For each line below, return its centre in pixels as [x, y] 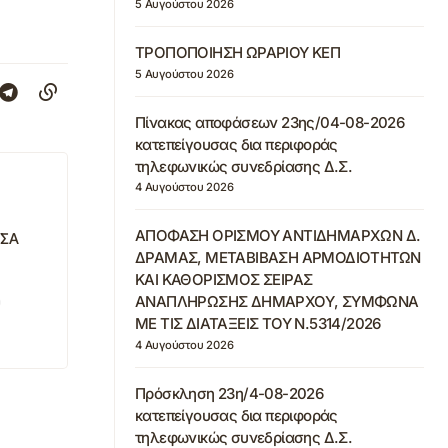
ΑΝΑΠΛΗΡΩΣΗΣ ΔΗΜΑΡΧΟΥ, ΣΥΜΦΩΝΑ [277, 302]
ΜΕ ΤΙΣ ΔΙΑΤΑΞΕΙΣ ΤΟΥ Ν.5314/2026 [258, 324]
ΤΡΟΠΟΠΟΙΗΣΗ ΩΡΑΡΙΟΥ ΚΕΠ [238, 52]
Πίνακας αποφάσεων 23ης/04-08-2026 [270, 122]
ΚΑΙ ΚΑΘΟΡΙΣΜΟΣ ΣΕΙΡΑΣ [224, 280]
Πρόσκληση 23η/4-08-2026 [229, 393]
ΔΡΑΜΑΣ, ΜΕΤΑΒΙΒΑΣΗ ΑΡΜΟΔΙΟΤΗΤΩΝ [278, 258]
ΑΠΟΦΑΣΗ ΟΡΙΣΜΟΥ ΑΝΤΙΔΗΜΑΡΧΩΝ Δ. [278, 236]
